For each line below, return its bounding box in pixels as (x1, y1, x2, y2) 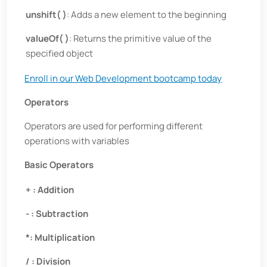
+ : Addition (26, 184, 74, 196)
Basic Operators (24, 159, 94, 171)
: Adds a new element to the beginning (67, 8, 227, 21)
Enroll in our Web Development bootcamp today (24, 72, 222, 85)
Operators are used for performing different (24, 120, 203, 132)
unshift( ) (26, 8, 67, 21)
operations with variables (24, 135, 130, 147)
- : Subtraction (26, 207, 89, 220)
